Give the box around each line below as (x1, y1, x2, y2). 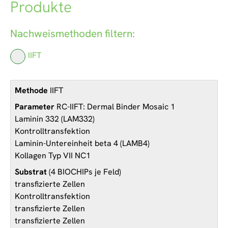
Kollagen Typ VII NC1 (15, 150, 91, 161)
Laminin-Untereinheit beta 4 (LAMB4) (15, 137, 150, 149)
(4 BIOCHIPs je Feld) (47, 166, 121, 177)
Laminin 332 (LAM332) (15, 113, 95, 124)
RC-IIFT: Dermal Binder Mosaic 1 (54, 101, 175, 112)
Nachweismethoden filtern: (10, 26, 135, 41)
